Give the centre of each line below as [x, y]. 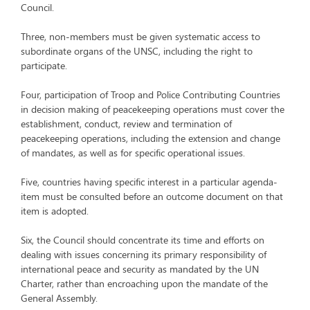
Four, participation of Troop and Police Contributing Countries [151, 94]
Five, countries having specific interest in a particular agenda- [149, 182]
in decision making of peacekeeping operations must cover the [153, 109]
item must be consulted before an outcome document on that [152, 196]
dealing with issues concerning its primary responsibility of [144, 254]
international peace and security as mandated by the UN [140, 269]
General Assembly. [59, 298]
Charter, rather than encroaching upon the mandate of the [144, 283]
